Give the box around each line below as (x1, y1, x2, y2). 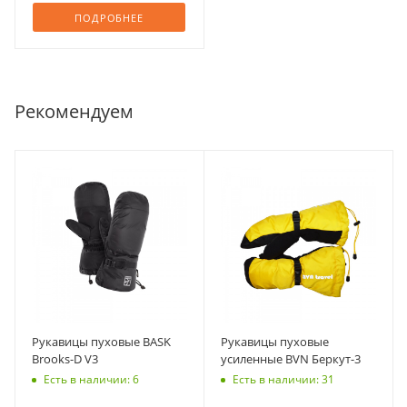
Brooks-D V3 (32, 351, 98, 368)
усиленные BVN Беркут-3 (221, 351, 361, 368)
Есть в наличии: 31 (233, 371, 334, 387)
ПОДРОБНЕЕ (74, 11, 144, 25)
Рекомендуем (15, 99, 134, 124)
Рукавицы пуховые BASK (32, 333, 171, 351)
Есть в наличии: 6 (44, 371, 139, 387)
